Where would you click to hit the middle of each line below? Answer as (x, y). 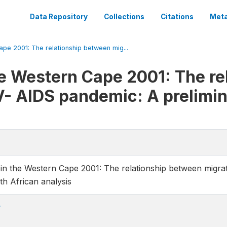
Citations (177, 17)
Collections (124, 17)
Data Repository (59, 17)
